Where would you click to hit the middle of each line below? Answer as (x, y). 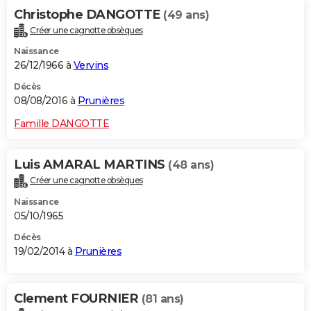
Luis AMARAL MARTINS (91, 165)
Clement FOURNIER (78, 299)
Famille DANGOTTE (61, 124)
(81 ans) (162, 299)
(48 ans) (191, 165)
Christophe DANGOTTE (89, 14)
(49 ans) (186, 15)
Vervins (91, 66)
